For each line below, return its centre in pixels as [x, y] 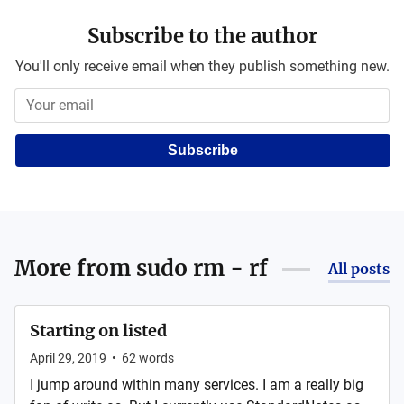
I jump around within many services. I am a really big [197, 385]
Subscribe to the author [202, 36]
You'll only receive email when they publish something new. [202, 66]
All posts [359, 269]
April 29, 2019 [68, 358]
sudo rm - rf [202, 268]
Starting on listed [98, 331]
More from [75, 268]
